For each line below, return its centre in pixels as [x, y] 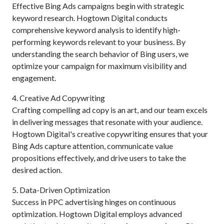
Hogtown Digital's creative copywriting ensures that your [110, 134]
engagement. [34, 78]
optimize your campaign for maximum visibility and [99, 66]
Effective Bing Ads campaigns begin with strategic [98, 6]
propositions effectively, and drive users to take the [99, 158]
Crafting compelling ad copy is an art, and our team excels [110, 110]
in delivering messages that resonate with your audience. [107, 122]
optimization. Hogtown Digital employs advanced [97, 214]
